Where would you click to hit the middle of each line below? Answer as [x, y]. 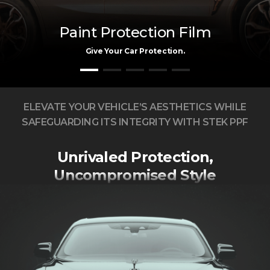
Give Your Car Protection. [135, 51]
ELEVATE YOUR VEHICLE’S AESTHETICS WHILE [135, 107]
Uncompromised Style [135, 175]
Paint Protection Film [135, 32]
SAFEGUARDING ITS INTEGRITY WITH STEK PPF [135, 122]
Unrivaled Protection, [135, 157]
